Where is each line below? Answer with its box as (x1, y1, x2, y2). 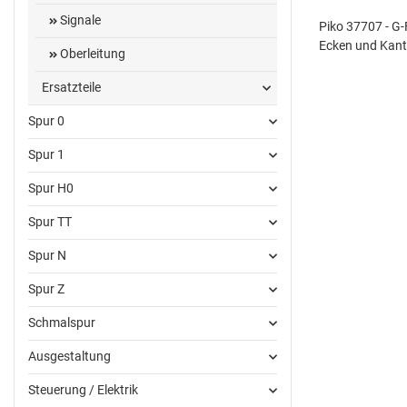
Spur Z (28, 282, 65, 297)
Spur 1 (28, 147, 65, 163)
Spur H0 (28, 181, 74, 196)
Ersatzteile (42, 80, 101, 95)
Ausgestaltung (28, 349, 111, 364)
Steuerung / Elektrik (28, 382, 138, 398)
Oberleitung (56, 46, 125, 62)
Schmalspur (28, 315, 95, 331)
